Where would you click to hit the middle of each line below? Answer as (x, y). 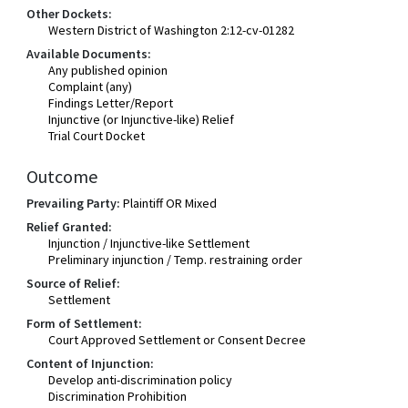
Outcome (62, 176)
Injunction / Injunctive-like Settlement (149, 243)
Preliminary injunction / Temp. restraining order (176, 260)
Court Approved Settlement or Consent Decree (178, 340)
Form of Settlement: (85, 323)
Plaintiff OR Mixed (170, 203)
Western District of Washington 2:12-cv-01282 (172, 30)
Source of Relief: (74, 283)
